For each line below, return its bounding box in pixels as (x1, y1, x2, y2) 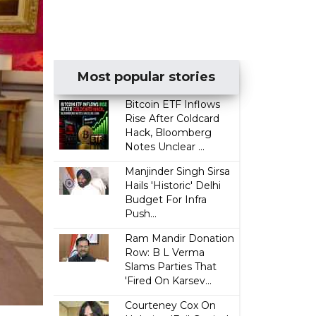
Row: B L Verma (125, 246, 205, 259)
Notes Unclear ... (125, 140, 205, 153)
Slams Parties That (125, 260, 217, 273)
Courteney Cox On (125, 299, 217, 312)
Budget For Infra (125, 193, 207, 206)
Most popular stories (78, 69, 216, 85)
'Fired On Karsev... (125, 274, 212, 287)
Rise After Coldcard (125, 112, 220, 125)
